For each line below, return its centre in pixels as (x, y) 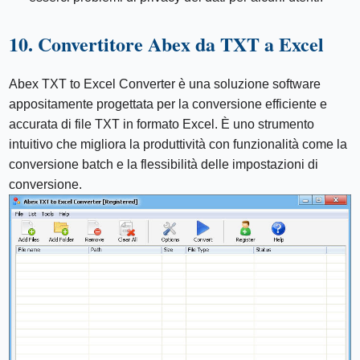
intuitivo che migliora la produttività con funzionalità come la (178, 145)
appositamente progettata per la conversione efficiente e (168, 104)
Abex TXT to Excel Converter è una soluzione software (165, 84)
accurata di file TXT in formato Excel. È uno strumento (162, 125)
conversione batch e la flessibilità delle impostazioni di (164, 165)
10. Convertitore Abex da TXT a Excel (167, 44)
